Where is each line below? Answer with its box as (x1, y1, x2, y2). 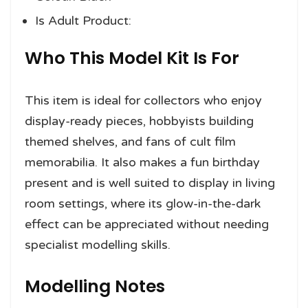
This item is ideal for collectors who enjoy (25, 92, 262, 108)
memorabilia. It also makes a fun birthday (25, 154, 260, 170)
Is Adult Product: (35, 12, 131, 28)
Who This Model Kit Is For (25, 45, 239, 70)
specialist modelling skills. (25, 236, 170, 252)
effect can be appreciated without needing (25, 216, 269, 232)
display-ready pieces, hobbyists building (25, 113, 254, 129)
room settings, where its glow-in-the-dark (25, 195, 261, 211)
